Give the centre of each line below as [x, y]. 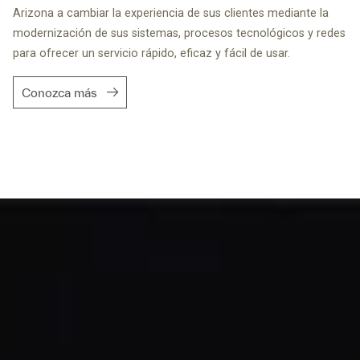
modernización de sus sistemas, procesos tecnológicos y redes [179, 34]
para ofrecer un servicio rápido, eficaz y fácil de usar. [151, 54]
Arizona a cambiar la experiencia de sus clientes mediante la [171, 14]
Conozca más [59, 93]
